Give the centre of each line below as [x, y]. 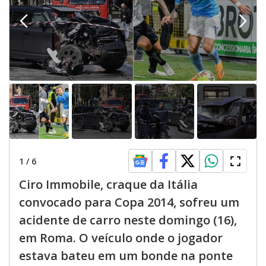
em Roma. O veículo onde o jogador [121, 238]
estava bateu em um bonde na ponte [126, 256]
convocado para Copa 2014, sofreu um [129, 202]
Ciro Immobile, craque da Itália [108, 185]
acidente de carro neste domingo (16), [128, 220]
